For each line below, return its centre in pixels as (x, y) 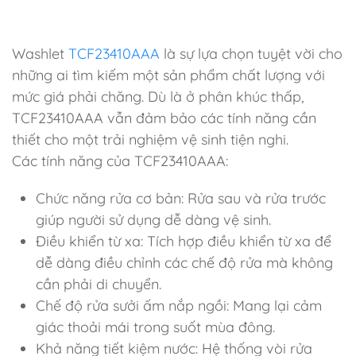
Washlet (40, 54)
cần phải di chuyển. (99, 284)
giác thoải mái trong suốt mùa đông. (155, 327)
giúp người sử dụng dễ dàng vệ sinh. (153, 220)
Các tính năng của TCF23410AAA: (120, 161)
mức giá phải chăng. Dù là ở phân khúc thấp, (158, 97)
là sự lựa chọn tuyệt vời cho (251, 54)
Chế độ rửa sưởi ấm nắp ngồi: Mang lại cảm (179, 306)
